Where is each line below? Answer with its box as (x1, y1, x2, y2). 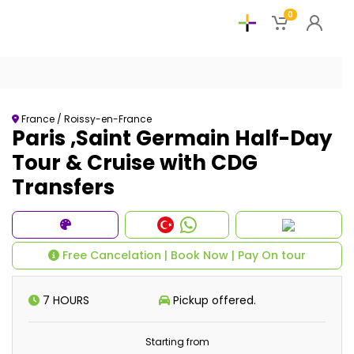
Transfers (12, 173, 115, 201)
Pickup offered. (170, 292, 256, 308)
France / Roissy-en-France (19, 112, 152, 126)
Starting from (145, 335, 209, 348)
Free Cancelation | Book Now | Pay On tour (59, 247, 306, 263)
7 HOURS (40, 292, 89, 308)
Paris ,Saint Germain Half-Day (12, 124, 332, 153)
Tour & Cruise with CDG (12, 149, 258, 177)
